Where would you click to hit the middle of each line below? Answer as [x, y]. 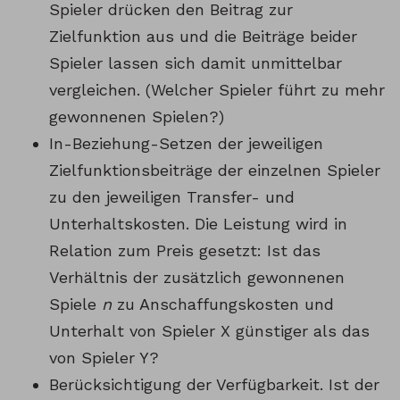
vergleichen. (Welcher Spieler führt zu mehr [217, 90]
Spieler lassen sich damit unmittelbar [196, 63]
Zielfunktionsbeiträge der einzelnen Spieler [215, 171]
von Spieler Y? [104, 358]
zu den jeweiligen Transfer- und [172, 197]
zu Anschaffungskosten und [223, 304]
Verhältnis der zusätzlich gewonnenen [197, 278]
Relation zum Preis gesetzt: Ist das [185, 251]
